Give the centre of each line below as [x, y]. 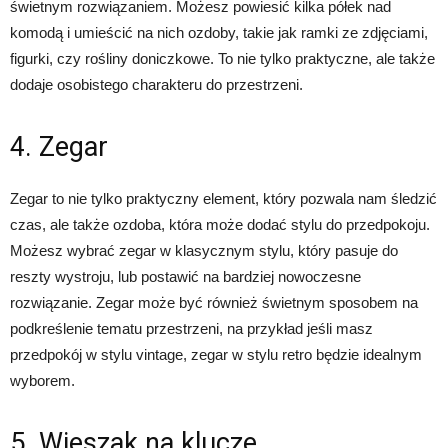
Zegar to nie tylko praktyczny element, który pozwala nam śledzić [223, 199]
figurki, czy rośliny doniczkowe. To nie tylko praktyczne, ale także [222, 59]
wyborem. [42, 381]
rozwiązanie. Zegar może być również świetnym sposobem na [214, 303]
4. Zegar [59, 147]
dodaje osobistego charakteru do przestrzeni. [156, 85]
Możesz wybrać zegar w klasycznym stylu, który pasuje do [204, 251]
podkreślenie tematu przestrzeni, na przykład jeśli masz [191, 329]
